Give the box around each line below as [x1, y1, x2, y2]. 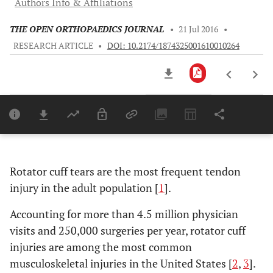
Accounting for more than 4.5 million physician [10, 207, 238, 221]
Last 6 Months [161, 135, 201, 143]
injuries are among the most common [10, 239, 192, 254]
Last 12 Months [161, 147, 204, 155]
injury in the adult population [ [10, 180, 158, 195]
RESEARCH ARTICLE [13, 40, 93, 51]
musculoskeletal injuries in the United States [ [10, 256, 232, 271]
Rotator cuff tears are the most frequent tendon [10, 164, 241, 179]
